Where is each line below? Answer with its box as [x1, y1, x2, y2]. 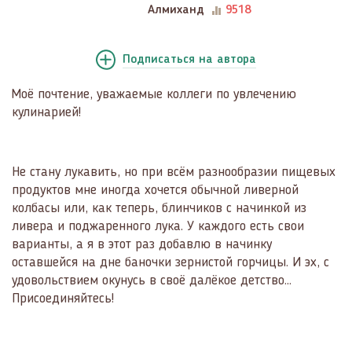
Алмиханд [147, 4, 204, 16]
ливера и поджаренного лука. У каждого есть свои [12, 219, 304, 233]
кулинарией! [12, 105, 81, 119]
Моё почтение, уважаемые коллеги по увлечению [12, 87, 296, 101]
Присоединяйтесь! [12, 291, 114, 306]
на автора [199, 53, 256, 66]
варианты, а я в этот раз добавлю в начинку [12, 237, 272, 251]
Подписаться [123, 53, 199, 66]
